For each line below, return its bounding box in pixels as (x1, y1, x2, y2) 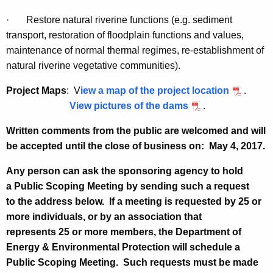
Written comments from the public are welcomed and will (6, 126, 266, 136)
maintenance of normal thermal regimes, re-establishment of (6, 45, 264, 56)
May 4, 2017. (209, 141, 265, 152)
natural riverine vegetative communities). (6, 60, 180, 71)
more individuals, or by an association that (6, 211, 202, 222)
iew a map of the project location (80, 85, 229, 96)
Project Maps (6, 85, 66, 96)
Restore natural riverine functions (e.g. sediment (9, 15, 232, 26)
